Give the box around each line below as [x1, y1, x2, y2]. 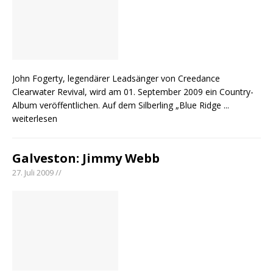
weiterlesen [12, 112, 57, 124]
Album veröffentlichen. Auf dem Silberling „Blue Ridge [12, 99, 224, 111]
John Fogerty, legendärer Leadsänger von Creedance [12, 72, 220, 84]
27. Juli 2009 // [12, 166, 62, 178]
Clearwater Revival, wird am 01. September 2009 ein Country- [12, 85, 253, 97]
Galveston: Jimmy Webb [12, 149, 160, 166]
